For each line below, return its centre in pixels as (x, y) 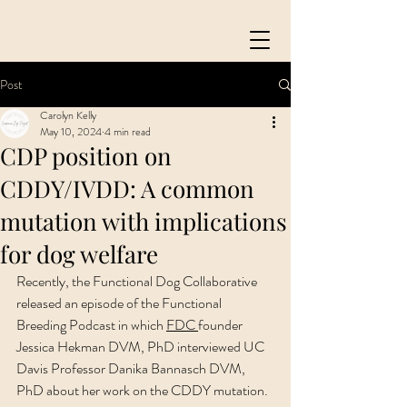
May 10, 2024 (71, 132)
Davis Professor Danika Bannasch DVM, (132, 368)
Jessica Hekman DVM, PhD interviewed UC (142, 347)
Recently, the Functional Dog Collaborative (138, 281)
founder (222, 325)
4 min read (128, 132)
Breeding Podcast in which (91, 325)
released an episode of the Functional (120, 303)
